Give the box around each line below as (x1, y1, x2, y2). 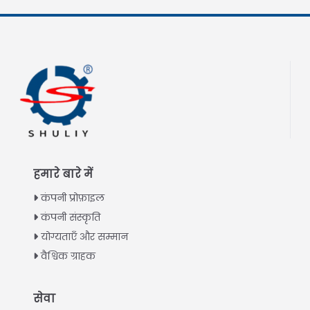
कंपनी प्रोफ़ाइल (41, 191, 104, 206)
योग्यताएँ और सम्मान (41, 230, 128, 244)
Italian (55, 286, 82, 299)
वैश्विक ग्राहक (41, 249, 95, 264)
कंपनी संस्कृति (41, 210, 100, 225)
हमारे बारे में (33, 166, 93, 183)
